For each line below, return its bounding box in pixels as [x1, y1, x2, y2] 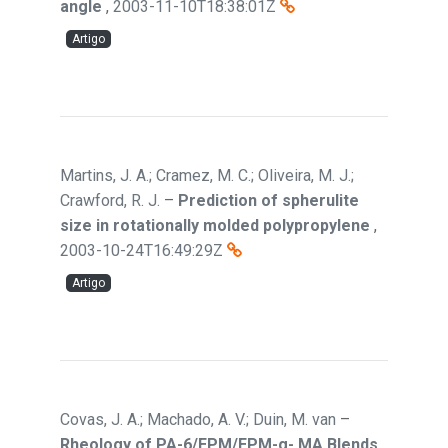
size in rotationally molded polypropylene [60, 216, 370, 235]
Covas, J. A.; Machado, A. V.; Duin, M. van [60, 410, 336, 429]
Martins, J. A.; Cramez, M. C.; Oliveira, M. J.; [60, 166, 354, 185]
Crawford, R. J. [60, 191, 160, 210]
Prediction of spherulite [178, 191, 359, 210]
